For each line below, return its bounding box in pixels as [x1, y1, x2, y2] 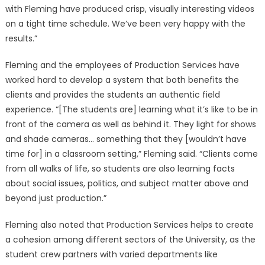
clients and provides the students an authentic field [5, 89, 220, 101]
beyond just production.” [5, 192, 106, 204]
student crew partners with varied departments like [5, 248, 218, 260]
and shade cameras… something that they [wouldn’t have [5, 133, 247, 145]
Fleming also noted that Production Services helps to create [5, 219, 254, 231]
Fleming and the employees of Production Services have [5, 59, 240, 71]
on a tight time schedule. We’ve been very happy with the [5, 18, 245, 30]
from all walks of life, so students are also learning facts [5, 163, 235, 174]
